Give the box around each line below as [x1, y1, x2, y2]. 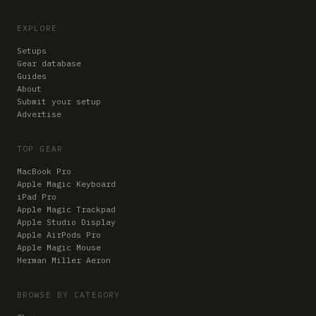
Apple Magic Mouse [17, 241, 101, 253]
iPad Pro [17, 190, 56, 202]
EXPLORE [17, 23, 57, 33]
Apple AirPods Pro [17, 229, 101, 240]
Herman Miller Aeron [17, 254, 111, 265]
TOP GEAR [17, 143, 63, 154]
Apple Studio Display [17, 216, 116, 227]
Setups [17, 44, 47, 56]
